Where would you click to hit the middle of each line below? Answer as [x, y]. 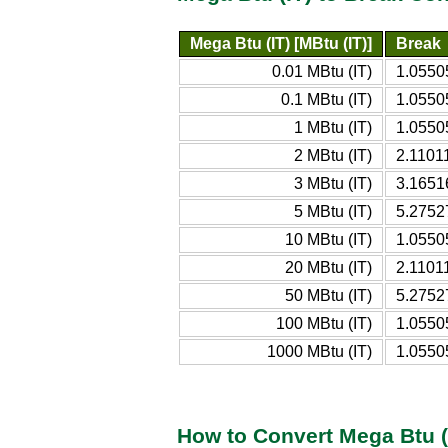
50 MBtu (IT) [328, 295]
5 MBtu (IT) [333, 211]
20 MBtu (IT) [328, 267]
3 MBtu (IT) [333, 183]
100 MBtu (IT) [324, 323]
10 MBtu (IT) [328, 239]
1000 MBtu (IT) [319, 351]
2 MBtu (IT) [333, 155]
